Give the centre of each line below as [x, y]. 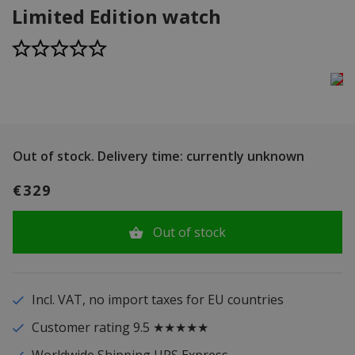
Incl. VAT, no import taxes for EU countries [157, 300]
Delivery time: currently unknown [199, 157]
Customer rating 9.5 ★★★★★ [120, 328]
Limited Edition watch [116, 17]
